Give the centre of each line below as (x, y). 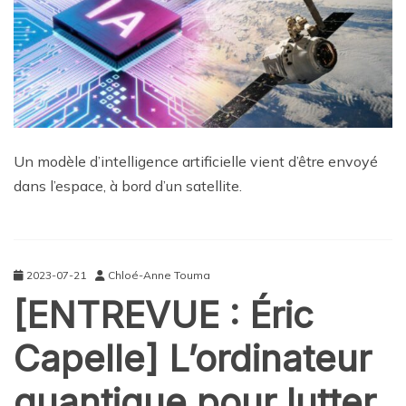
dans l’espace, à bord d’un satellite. (128, 186)
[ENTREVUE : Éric (164, 315)
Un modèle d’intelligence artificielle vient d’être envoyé (196, 161)
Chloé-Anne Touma (159, 275)
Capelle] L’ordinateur (193, 358)
